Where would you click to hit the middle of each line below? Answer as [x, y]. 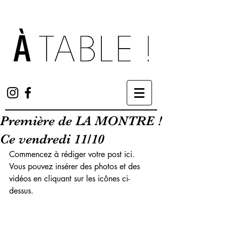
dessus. [21, 191]
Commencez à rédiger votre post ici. [73, 154]
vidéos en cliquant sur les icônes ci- [69, 179]
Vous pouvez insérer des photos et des [76, 166]
